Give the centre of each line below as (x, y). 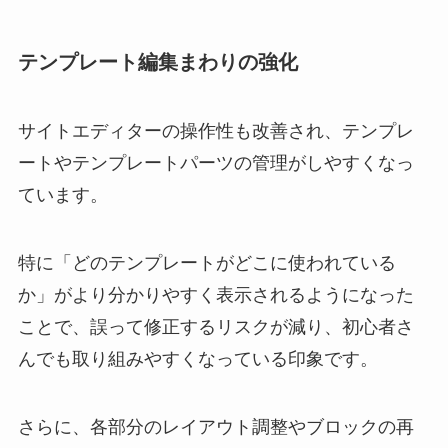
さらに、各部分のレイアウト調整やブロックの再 (215, 426)
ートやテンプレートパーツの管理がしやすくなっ (215, 162)
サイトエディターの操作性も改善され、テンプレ (215, 130)
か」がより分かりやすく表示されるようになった (215, 294)
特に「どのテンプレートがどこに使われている (206, 262)
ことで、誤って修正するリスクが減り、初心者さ (215, 326)
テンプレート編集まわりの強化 (157, 61)
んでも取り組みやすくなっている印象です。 (197, 358)
